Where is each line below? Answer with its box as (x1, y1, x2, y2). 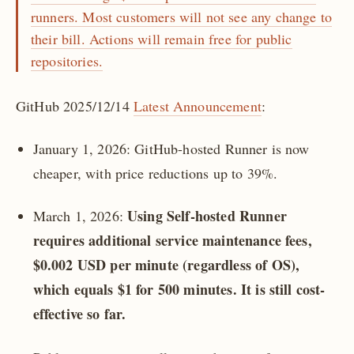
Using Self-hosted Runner (127, 205, 287, 227)
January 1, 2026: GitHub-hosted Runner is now (32, 139, 310, 159)
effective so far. (32, 303, 126, 325)
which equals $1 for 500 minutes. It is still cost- (32, 279, 326, 300)
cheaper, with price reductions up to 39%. (32, 164, 278, 183)
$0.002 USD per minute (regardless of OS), (32, 254, 300, 276)
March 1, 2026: (32, 206, 127, 226)
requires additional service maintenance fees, (32, 230, 312, 251)
